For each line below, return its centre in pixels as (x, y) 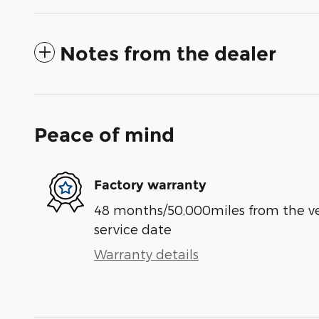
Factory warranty (150, 185)
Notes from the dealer (168, 54)
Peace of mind (104, 135)
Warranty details (146, 254)
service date (133, 229)
